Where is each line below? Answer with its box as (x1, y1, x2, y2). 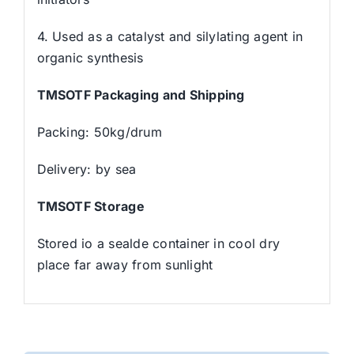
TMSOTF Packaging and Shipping (36, 86, 245, 103)
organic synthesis (36, 49, 144, 66)
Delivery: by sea (36, 160, 137, 177)
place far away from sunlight (36, 256, 213, 273)
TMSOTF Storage (36, 198, 145, 214)
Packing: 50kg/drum (36, 123, 162, 140)
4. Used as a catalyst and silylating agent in (36, 28, 303, 44)
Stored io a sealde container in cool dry (36, 235, 281, 251)
